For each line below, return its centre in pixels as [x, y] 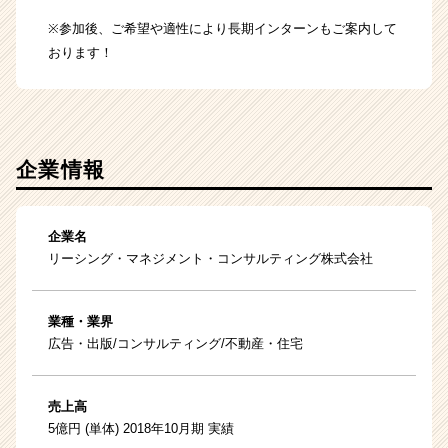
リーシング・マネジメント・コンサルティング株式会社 [210, 259]
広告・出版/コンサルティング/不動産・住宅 [175, 344]
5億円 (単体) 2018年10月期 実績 [141, 429]
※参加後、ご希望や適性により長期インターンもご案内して [222, 29]
